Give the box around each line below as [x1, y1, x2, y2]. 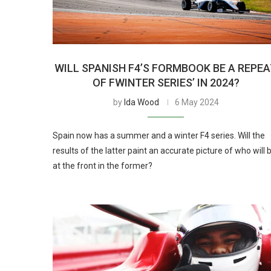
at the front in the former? [53, 160, 152, 171]
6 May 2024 [174, 97, 219, 107]
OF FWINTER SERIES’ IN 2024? [92, 76, 240, 89]
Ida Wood [123, 97, 159, 107]
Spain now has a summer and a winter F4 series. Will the [53, 130, 265, 140]
